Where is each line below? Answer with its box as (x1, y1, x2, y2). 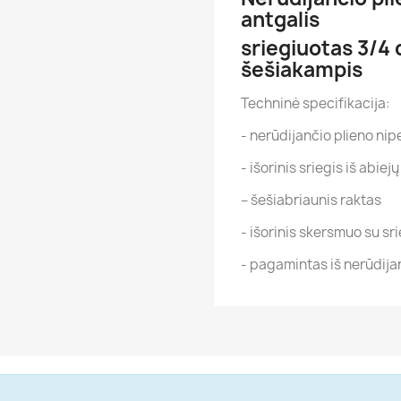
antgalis (241, 6, 320, 33)
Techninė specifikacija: (241, 94, 390, 113)
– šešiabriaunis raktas (241, 191, 381, 209)
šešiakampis (241, 56, 363, 83)
